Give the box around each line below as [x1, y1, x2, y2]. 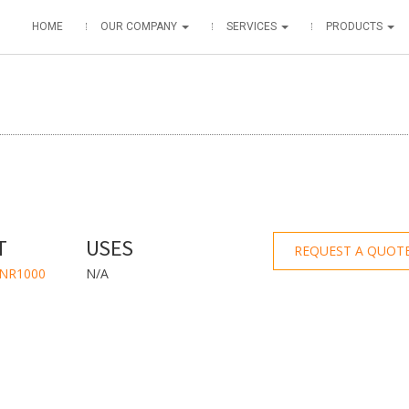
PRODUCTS [326, 20, 385, 33]
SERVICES [226, 20, 279, 33]
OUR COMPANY [100, 20, 180, 33]
